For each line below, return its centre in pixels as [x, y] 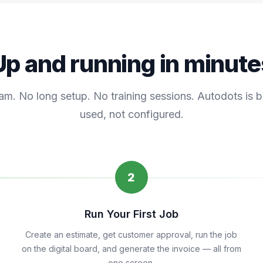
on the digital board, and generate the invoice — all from [131, 249]
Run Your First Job [131, 214]
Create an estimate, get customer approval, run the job [131, 235]
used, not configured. [131, 114]
